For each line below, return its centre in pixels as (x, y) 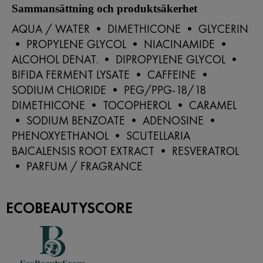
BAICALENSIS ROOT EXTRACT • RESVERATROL (125, 151)
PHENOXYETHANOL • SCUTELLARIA (101, 136)
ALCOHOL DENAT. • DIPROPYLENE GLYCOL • (126, 59)
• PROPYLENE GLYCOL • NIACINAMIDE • (121, 44)
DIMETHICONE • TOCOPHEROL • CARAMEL (124, 105)
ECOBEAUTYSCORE (69, 208)
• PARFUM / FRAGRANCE (77, 166)
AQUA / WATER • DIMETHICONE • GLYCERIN (130, 29)
